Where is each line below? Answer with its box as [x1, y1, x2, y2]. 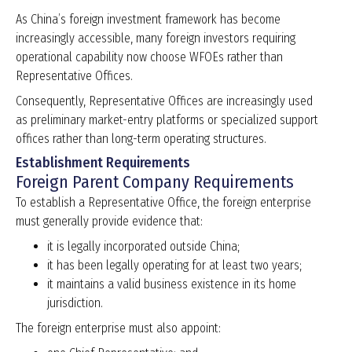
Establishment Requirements [16, 154, 190, 172]
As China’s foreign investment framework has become [16, 12, 280, 27]
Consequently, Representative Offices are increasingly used [16, 93, 313, 109]
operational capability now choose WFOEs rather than [16, 49, 283, 65]
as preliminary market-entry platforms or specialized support [16, 112, 318, 128]
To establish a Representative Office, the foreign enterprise [16, 195, 311, 211]
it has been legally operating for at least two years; [47, 258, 302, 273]
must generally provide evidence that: [16, 214, 203, 229]
